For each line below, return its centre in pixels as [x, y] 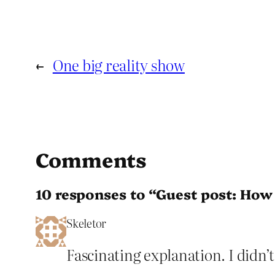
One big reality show [118, 65]
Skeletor [87, 223]
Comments [91, 159]
